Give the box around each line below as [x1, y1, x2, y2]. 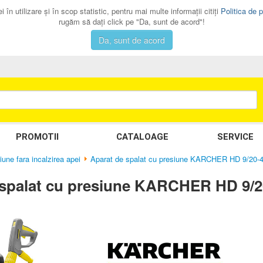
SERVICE [217, 131, 254, 143]
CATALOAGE [116, 131, 169, 143]
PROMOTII [16, 131, 59, 143]
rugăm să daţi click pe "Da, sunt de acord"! [58, 16, 205, 27]
